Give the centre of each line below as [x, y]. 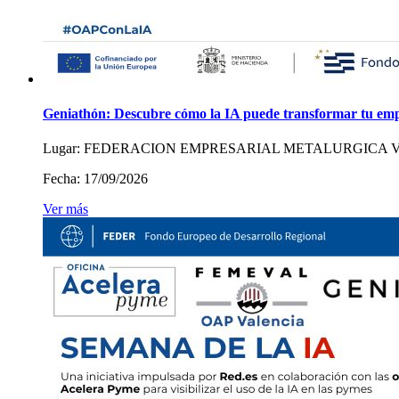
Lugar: [61, 149]
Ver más [65, 209]
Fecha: [61, 179]
